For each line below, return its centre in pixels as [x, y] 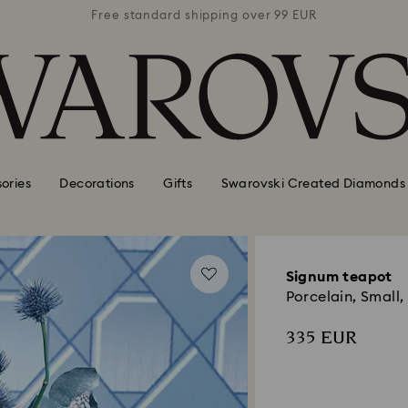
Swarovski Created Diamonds [313, 184]
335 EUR [321, 338]
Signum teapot [339, 277]
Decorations [97, 184]
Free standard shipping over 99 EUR [204, 15]
